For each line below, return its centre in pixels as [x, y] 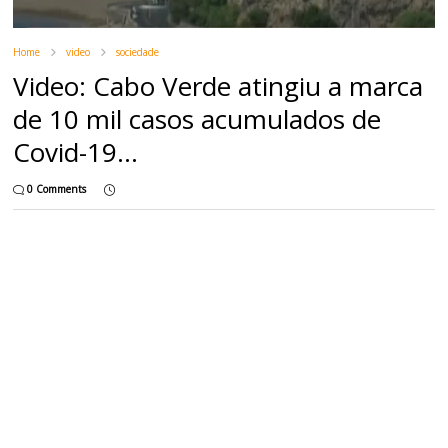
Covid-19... [76, 152]
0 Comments [57, 189]
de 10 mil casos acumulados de [197, 119]
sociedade [138, 52]
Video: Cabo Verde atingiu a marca [218, 86]
